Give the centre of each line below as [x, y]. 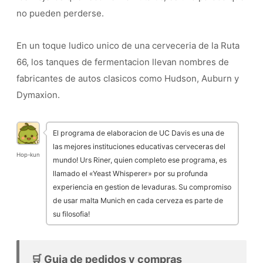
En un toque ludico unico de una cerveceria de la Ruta [128, 45]
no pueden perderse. [60, 13]
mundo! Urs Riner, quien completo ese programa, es [140, 160]
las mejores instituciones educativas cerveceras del [139, 146]
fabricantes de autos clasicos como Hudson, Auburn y [128, 78]
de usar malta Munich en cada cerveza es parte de [138, 200]
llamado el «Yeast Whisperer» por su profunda [130, 173]
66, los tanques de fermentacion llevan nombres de [123, 62]
